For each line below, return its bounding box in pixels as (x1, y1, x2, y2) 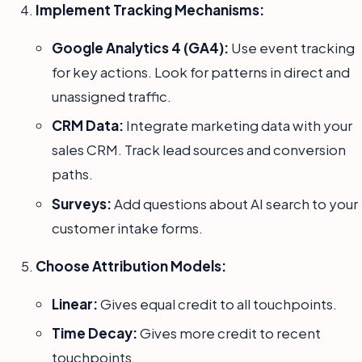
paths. (52, 165, 93, 183)
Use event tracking (229, 39, 355, 57)
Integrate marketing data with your (124, 116, 352, 135)
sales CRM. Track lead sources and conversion (52, 141, 346, 159)
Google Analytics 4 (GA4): (52, 39, 229, 57)
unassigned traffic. (52, 87, 171, 106)
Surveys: (52, 194, 112, 213)
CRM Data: (52, 116, 124, 135)
